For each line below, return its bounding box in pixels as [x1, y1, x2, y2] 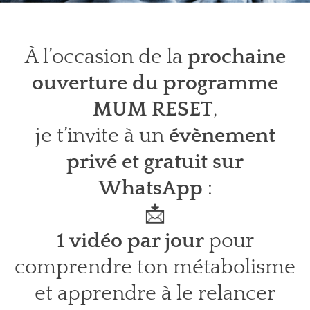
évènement [168, 125, 275, 147]
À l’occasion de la [24, 46, 188, 69]
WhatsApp [98, 177, 203, 200]
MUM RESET [93, 98, 213, 121]
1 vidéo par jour [56, 230, 204, 253]
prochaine [187, 46, 286, 69]
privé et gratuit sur [66, 151, 244, 174]
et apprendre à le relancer [35, 282, 275, 305]
